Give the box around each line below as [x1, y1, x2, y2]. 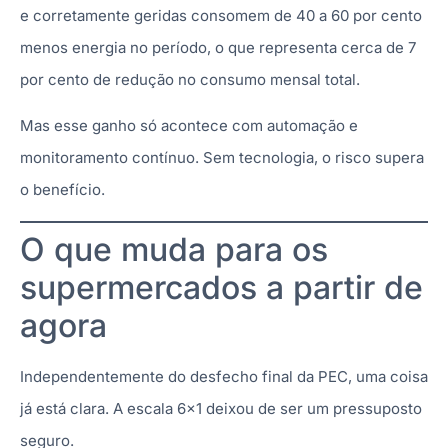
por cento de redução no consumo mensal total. [20, 70, 360, 90]
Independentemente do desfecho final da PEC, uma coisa [20, 366, 428, 386]
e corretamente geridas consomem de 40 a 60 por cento [20, 6, 422, 26]
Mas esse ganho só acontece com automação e [20, 116, 358, 136]
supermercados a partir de [20, 267, 423, 307]
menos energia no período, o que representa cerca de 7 [20, 38, 416, 58]
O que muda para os [20, 229, 328, 269]
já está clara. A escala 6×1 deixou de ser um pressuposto [20, 398, 422, 418]
